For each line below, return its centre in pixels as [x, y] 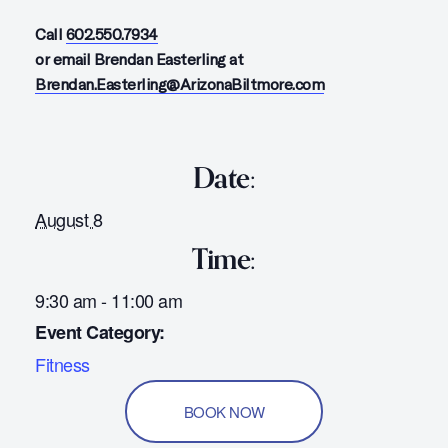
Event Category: [100, 331]
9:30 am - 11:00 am [108, 299]
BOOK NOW [224, 411]
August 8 [68, 218]
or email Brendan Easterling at [139, 59]
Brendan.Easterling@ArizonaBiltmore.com [179, 84]
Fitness [62, 363]
